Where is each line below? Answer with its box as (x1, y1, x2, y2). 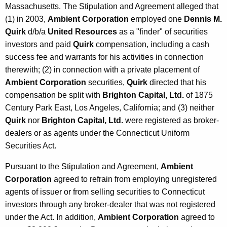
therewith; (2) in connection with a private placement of (5, 65, 200, 74)
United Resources (48, 27, 117, 36)
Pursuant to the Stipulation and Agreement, (5, 162, 161, 171)
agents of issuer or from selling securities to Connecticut (5, 187, 205, 197)
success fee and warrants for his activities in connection (5, 53, 204, 62)
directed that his (147, 78, 206, 87)
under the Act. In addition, (5, 213, 98, 222)
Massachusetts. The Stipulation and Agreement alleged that (5, 2, 218, 11)
